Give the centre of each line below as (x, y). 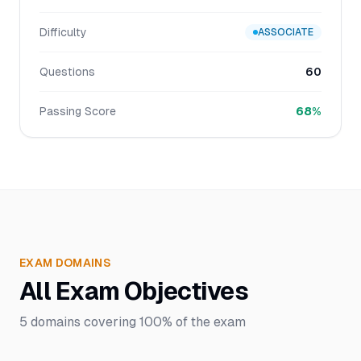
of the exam (209, 322)
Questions (67, 72)
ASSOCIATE (286, 32)
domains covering (83, 322)
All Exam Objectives (134, 291)
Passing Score (78, 111)
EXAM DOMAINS (66, 263)
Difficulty (63, 32)
